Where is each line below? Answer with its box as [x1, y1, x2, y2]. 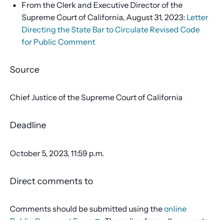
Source [10, 64, 39, 76]
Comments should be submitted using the [10, 203, 164, 214]
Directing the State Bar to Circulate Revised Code [22, 25, 200, 35]
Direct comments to [10, 175, 93, 187]
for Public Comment [22, 37, 95, 47]
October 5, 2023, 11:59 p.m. [10, 148, 104, 158]
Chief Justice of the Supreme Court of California [10, 92, 183, 103]
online [164, 203, 187, 214]
